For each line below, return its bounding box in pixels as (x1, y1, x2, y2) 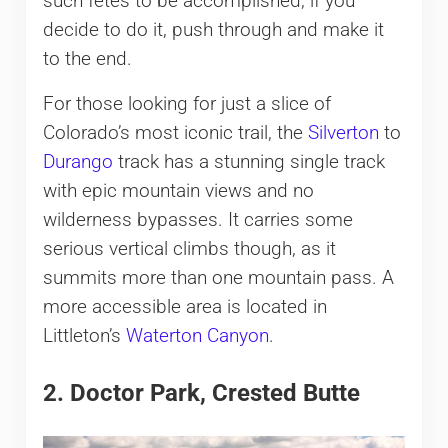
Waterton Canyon (125, 325, 269, 348)
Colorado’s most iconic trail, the (42, 122, 308, 145)
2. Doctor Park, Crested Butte (42, 379, 360, 408)
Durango (42, 151, 113, 174)
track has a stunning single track (112, 151, 385, 174)
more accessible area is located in (42, 296, 327, 319)
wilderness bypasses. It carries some (42, 209, 353, 232)
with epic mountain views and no (42, 180, 314, 203)
